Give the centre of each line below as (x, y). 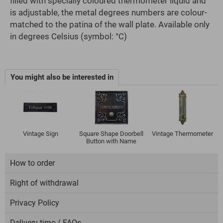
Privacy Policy (35, 203)
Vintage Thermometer (182, 134)
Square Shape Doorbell (111, 134)
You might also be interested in (62, 77)
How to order (32, 163)
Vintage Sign (40, 134)
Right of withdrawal (44, 183)
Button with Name (111, 141)
